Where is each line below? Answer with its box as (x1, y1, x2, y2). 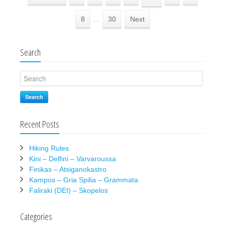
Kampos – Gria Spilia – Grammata (29, 176, 138, 184)
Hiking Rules (29, 144, 69, 153)
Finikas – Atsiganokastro (29, 165, 106, 174)
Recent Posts (20, 118, 59, 131)
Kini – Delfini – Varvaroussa (29, 155, 116, 163)
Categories (20, 210, 52, 223)
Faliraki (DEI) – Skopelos (29, 186, 108, 195)
